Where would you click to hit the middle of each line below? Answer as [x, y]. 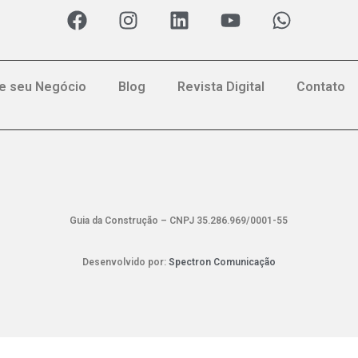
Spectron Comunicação [222, 263]
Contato [320, 87]
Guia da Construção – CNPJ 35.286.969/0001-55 [179, 221]
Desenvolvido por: [125, 263]
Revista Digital [221, 87]
